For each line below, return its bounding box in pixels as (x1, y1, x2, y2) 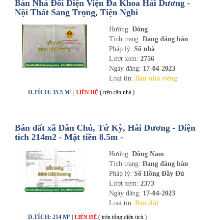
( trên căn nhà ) (100, 89, 135, 96)
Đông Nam (132, 150, 164, 158)
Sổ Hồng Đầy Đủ (132, 170, 184, 177)
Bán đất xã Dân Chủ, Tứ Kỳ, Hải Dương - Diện (15, 123, 195, 133)
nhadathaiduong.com (15, 141, 95, 151)
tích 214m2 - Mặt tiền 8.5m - (15, 132, 123, 142)
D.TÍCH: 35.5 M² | (28, 89, 76, 96)
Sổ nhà (132, 45, 155, 53)
